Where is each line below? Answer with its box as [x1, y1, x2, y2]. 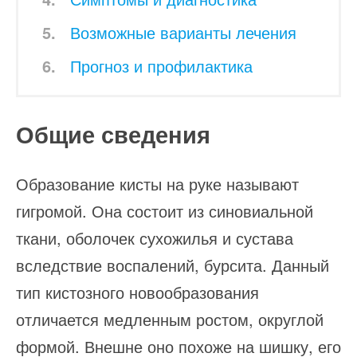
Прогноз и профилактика [70, 53, 253, 77]
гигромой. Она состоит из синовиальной [16, 199, 313, 223]
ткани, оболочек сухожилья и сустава [16, 226, 293, 250]
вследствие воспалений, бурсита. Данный [16, 253, 329, 277]
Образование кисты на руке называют [16, 172, 299, 196]
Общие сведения [16, 117, 210, 151]
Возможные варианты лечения [70, 20, 296, 44]
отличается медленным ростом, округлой [16, 308, 324, 331]
